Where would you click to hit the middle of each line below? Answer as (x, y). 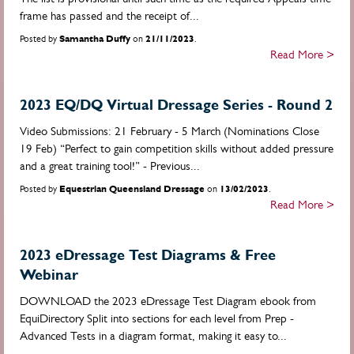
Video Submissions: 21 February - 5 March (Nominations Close (169, 131)
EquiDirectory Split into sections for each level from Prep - (157, 318)
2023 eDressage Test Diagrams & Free (148, 255)
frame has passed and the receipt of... (109, 15)
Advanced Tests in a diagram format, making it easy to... (153, 335)
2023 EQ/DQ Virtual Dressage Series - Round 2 (176, 105)
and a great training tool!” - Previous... (110, 166)
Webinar (49, 275)
